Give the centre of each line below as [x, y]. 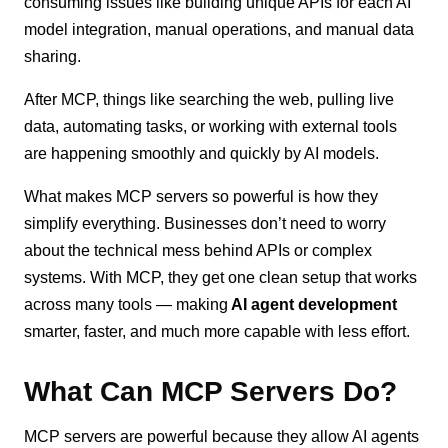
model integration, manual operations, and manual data [219, 29]
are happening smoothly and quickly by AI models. [202, 153]
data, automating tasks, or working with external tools [211, 126]
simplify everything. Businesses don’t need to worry [205, 223]
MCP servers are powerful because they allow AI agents [222, 436]
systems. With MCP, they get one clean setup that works [221, 277]
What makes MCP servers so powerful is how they [201, 196]
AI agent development [313, 304]
